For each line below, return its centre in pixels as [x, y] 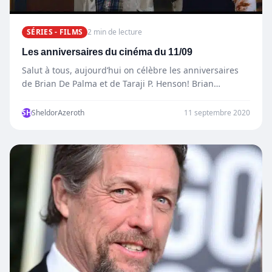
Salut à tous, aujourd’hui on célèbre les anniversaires [130, 70]
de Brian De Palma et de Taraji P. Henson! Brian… [121, 84]
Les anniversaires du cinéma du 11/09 [107, 52]
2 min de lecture [115, 32]
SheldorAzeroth [58, 113]
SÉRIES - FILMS [55, 32]
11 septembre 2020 [217, 113]
